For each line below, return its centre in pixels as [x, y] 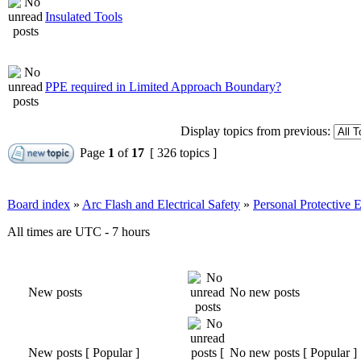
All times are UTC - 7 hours [79, 231]
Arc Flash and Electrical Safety [161, 204]
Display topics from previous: [255, 131]
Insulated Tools [84, 16]
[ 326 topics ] [183, 152]
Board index [39, 204]
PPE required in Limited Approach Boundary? [163, 86]
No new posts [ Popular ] [293, 352]
